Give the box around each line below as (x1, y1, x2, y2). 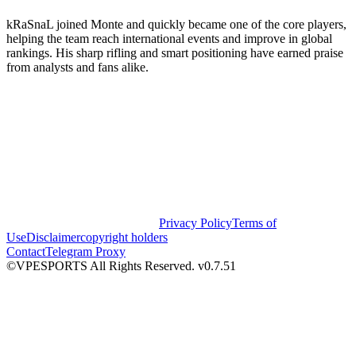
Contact (6, 244, 45, 258)
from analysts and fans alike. (6, 60, 149, 74)
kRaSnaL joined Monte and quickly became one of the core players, (6, 17, 346, 31)
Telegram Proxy (45, 244, 126, 258)
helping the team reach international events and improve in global (6, 31, 332, 45)
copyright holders (80, 230, 168, 244)
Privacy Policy (159, 215, 232, 230)
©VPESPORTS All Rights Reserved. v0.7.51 (6, 258, 236, 273)
